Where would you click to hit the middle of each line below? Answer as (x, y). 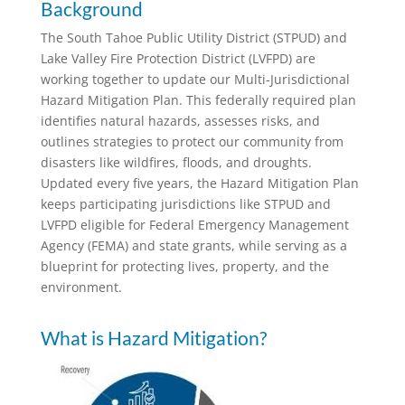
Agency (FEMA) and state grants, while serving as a (193, 245)
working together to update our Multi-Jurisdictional (195, 79)
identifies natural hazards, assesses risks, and (180, 120)
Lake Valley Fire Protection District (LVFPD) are (178, 58)
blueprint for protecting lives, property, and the (184, 266)
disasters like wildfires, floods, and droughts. (176, 162)
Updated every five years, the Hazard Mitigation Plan (201, 183)
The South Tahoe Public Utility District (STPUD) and (193, 37)
